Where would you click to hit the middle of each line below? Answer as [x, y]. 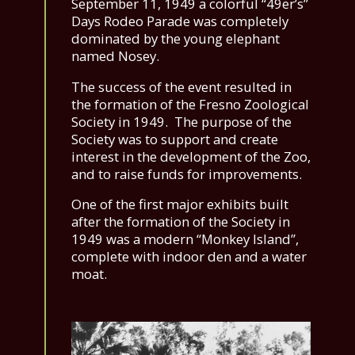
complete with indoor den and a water [189, 257]
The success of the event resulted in [181, 86]
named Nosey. [115, 55]
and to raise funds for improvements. [187, 174]
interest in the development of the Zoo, [191, 156]
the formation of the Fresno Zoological [190, 104]
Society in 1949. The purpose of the [181, 121]
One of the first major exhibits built [180, 204]
